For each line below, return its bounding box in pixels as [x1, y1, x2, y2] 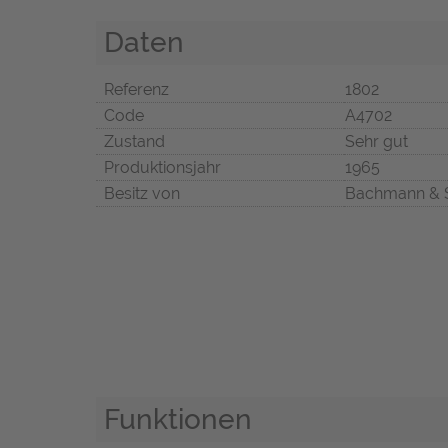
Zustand [104, 132, 165, 152]
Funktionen [104, 402, 252, 437]
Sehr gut [345, 132, 408, 152]
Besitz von [104, 184, 180, 204]
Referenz [104, 80, 169, 100]
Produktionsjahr [104, 158, 221, 178]
